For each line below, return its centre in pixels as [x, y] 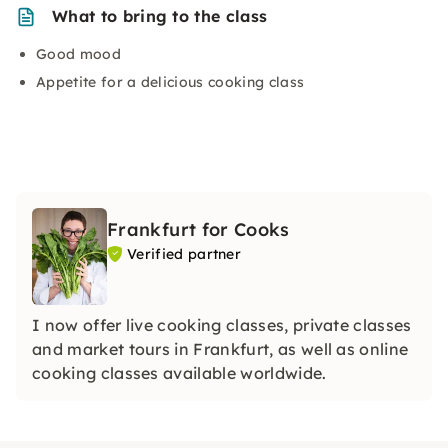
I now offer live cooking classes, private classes [222, 325]
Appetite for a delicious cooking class [170, 82]
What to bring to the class [160, 16]
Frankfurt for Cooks [198, 229]
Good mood [78, 54]
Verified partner [184, 254]
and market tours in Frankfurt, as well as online [220, 349]
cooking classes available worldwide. [179, 373]
